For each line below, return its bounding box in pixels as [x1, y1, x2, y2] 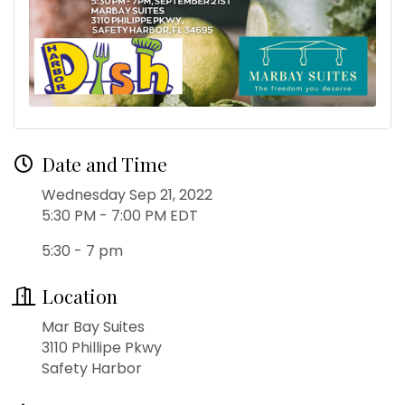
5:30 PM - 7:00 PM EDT [42, 204, 198, 226]
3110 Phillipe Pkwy [42, 336, 162, 358]
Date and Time [42, 150, 167, 176]
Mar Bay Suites [42, 316, 148, 337]
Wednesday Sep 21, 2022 [42, 184, 212, 205]
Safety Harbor [42, 357, 146, 379]
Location [42, 282, 118, 308]
